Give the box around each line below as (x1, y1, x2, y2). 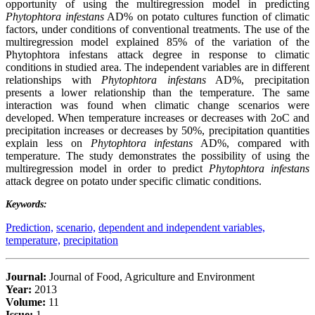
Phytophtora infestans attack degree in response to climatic (6, 48, 309, 60)
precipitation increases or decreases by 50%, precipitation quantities (6, 124, 309, 136)
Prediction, (6, 221, 53, 233)
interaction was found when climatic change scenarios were (6, 98, 309, 111)
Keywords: (6, 198, 47, 210)
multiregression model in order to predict (6, 162, 209, 174)
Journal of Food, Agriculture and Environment (46, 270, 255, 283)
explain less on (6, 136, 91, 149)
